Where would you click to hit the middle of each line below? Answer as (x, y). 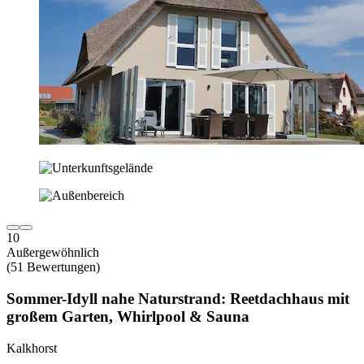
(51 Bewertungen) (53, 267)
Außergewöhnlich (53, 253)
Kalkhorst (32, 348)
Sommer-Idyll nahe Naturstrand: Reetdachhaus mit (178, 298)
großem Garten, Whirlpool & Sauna (128, 316)
